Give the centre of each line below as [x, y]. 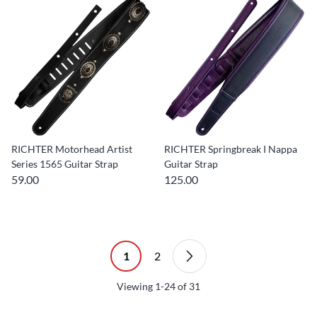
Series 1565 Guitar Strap [65, 164]
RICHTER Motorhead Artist [72, 149]
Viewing [136, 286]
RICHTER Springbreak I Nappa [231, 149]
